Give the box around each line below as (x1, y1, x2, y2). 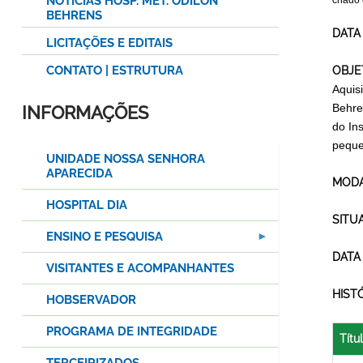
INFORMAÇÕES (22, 102, 148, 124)
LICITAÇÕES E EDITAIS (46, 36, 173, 51)
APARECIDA (46, 166, 113, 181)
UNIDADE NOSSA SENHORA (46, 152, 205, 167)
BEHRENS (46, 8, 102, 23)
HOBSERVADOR (46, 293, 136, 308)
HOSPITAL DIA (46, 198, 127, 213)
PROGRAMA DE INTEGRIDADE (46, 324, 217, 340)
